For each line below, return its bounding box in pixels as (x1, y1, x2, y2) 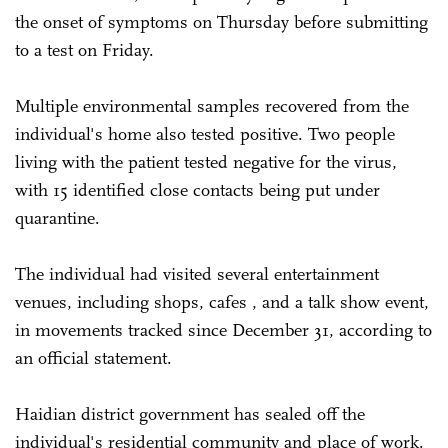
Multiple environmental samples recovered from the (15, 94, 409, 117)
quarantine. (15, 206, 110, 229)
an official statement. (15, 346, 177, 369)
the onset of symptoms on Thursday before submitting (15, 10, 428, 33)
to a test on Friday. (15, 38, 159, 61)
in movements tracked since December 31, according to (15, 318, 432, 341)
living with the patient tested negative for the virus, (15, 150, 397, 173)
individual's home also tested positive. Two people (15, 122, 395, 145)
